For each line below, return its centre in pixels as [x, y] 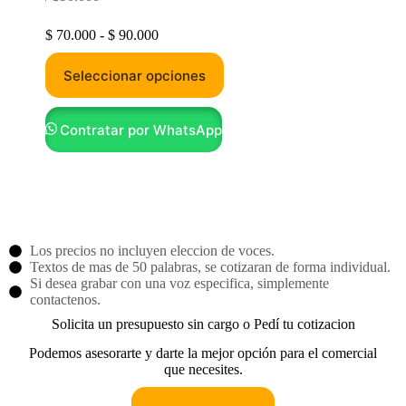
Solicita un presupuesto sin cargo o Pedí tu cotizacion [203, 324]
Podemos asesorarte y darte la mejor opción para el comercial [203, 353]
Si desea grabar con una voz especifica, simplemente [179, 283]
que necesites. [203, 369]
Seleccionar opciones [135, 75]
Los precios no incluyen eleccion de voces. [152, 251]
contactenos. [65, 300]
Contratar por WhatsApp [141, 130]
